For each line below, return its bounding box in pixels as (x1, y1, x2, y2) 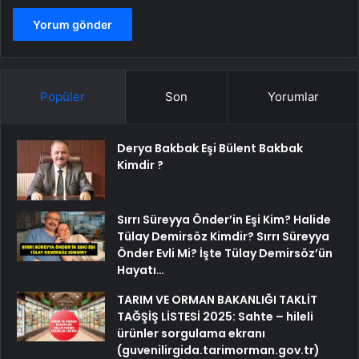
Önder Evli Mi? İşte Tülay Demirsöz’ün (117, 245, 333, 262)
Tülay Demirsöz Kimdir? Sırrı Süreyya (117, 228, 329, 245)
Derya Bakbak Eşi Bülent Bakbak (117, 140, 303, 157)
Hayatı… (117, 262, 164, 279)
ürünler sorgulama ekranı (117, 325, 265, 342)
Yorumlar (267, 89, 319, 105)
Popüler (40, 89, 86, 105)
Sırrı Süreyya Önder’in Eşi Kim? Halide (117, 212, 331, 228)
